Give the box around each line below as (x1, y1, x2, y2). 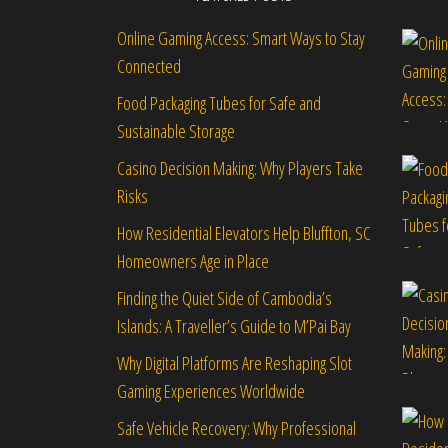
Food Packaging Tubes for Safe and (117, 91, 321, 115)
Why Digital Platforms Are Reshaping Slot (117, 351, 352, 375)
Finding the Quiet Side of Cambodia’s (117, 286, 332, 310)
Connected (117, 54, 181, 78)
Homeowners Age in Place (117, 249, 269, 273)
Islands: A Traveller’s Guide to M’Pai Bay (117, 314, 351, 338)
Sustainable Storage (117, 119, 240, 143)
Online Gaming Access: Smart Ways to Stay (117, 26, 365, 50)
